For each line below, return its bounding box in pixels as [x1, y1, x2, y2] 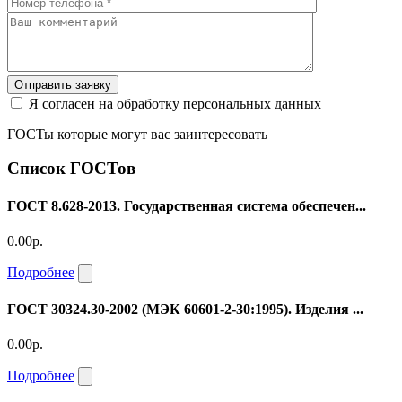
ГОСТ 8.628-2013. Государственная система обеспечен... [7, 197, 366, 214]
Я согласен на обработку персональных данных [29, 95, 321, 111]
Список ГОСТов [7, 159, 135, 179]
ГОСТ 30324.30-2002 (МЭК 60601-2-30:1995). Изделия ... [7, 301, 363, 318]
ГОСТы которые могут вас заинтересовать [7, 126, 267, 142]
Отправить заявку [14, 77, 111, 92]
